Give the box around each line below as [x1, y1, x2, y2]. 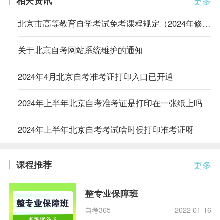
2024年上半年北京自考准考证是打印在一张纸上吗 [17, 97, 202, 109]
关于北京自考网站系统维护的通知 [17, 44, 143, 56]
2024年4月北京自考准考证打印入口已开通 [17, 70, 173, 82]
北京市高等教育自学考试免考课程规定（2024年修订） [202, 17, 211, 29]
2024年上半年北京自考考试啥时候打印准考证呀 [17, 123, 194, 136]
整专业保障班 [85, 187, 138, 200]
